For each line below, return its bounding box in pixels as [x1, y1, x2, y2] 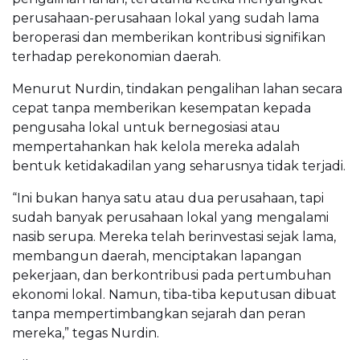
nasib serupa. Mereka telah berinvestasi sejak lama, [12, 229, 336, 245]
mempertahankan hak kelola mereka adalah [12, 139, 300, 155]
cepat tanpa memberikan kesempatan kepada [12, 100, 311, 117]
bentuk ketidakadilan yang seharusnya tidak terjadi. [12, 158, 346, 174]
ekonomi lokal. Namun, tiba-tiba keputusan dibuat [12, 287, 337, 303]
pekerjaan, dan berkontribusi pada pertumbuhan [12, 268, 331, 284]
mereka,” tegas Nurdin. [12, 325, 159, 342]
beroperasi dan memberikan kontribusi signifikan [12, 30, 325, 46]
